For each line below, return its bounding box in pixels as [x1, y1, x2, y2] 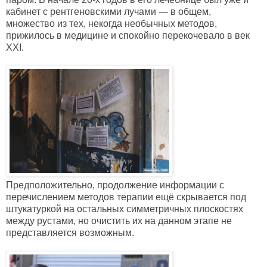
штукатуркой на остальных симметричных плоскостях [6, 204, 243, 215]
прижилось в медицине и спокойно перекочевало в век [6, 30, 250, 41]
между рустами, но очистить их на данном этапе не [6, 216, 232, 226]
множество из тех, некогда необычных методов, [6, 18, 217, 29]
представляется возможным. [6, 228, 134, 238]
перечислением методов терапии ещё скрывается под [6, 192, 246, 203]
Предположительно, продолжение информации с [6, 180, 224, 191]
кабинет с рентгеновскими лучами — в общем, [6, 7, 211, 17]
